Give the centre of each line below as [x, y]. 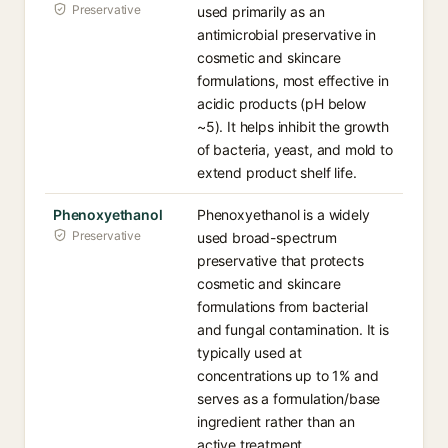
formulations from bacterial [282, 306]
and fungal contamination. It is [293, 329]
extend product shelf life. [277, 172]
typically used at [250, 352]
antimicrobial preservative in [287, 34]
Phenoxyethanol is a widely [283, 214]
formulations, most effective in [293, 80]
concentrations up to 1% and [288, 375]
